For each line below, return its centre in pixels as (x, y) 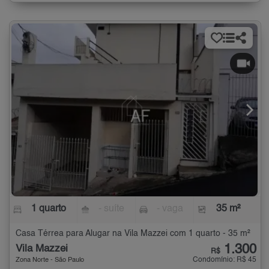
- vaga (170, 209)
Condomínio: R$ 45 (225, 260)
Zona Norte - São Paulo (50, 261)
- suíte (112, 209)
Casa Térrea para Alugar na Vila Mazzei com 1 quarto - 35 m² (133, 234)
